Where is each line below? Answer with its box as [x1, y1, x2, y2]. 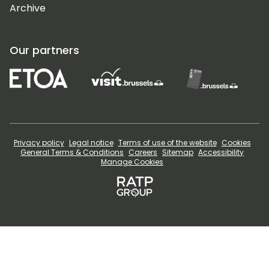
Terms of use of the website [118, 138, 217, 148]
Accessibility [198, 147, 244, 158]
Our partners [10, 43, 79, 58]
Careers [128, 147, 157, 158]
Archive [10, 1, 46, 16]
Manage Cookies [101, 157, 163, 168]
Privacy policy [13, 138, 64, 148]
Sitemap [162, 147, 193, 158]
